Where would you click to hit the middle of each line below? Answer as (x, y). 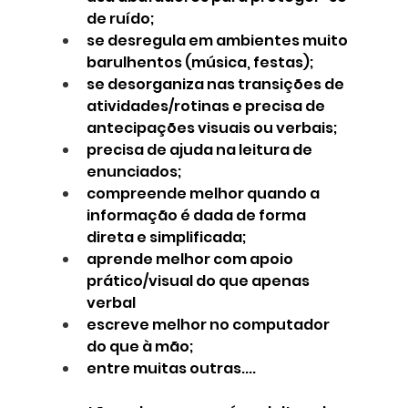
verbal (111, 303)
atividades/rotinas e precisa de (207, 107)
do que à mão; (139, 347)
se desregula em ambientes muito (218, 41)
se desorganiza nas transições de (216, 85)
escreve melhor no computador (209, 325)
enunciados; (133, 172)
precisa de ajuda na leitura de (200, 150)
